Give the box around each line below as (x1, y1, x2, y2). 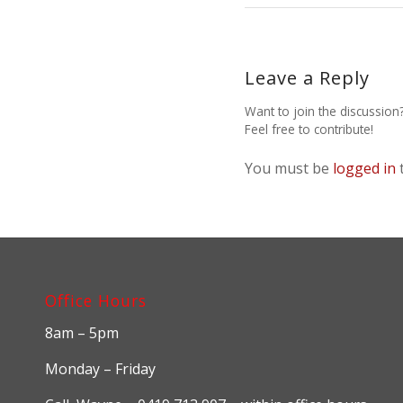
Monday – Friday (45, 358, 156, 379)
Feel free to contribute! (245, 121, 373, 139)
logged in (333, 158, 396, 179)
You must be (245, 158, 333, 179)
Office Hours (45, 289, 147, 311)
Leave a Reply (245, 66, 370, 91)
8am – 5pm (45, 323, 119, 344)
